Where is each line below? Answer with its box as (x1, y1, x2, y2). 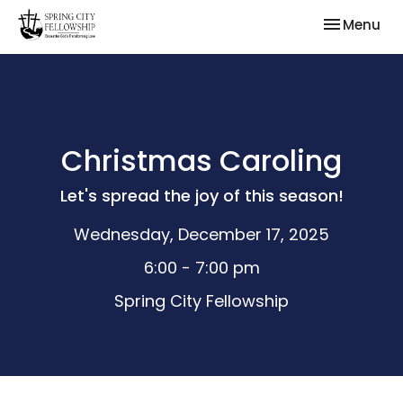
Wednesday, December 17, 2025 (74, 223, 329, 246)
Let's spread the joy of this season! (59, 184, 344, 207)
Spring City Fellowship (114, 290, 289, 312)
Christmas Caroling (61, 140, 342, 181)
